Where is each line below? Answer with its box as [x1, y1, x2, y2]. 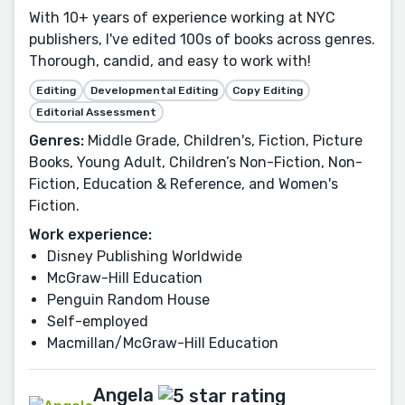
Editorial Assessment [36, 105, 156, 118]
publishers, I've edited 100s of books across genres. [29, 30, 375, 48]
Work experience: [29, 225, 152, 243]
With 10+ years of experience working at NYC [29, 8, 335, 26]
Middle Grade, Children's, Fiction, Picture [84, 131, 363, 149]
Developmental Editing [90, 83, 218, 97]
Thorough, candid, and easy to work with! [29, 52, 311, 70]
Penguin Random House [47, 290, 210, 308]
